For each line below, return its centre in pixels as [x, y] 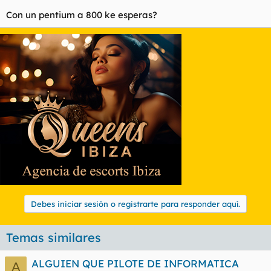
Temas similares [54, 237]
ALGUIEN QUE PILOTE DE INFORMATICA [135, 263]
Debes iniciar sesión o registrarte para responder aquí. [135, 204]
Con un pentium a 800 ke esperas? [82, 15]
